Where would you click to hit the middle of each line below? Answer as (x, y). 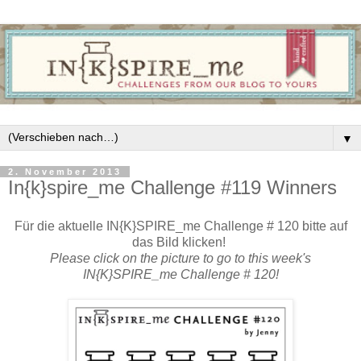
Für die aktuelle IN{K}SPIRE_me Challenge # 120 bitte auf (180, 226)
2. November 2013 (65, 172)
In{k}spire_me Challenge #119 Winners (172, 188)
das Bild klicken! (180, 243)
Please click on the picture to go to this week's (180, 259)
